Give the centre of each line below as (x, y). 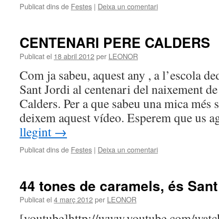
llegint (37, 131)
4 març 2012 (73, 199)
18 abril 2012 (74, 56)
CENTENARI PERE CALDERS (115, 42)
